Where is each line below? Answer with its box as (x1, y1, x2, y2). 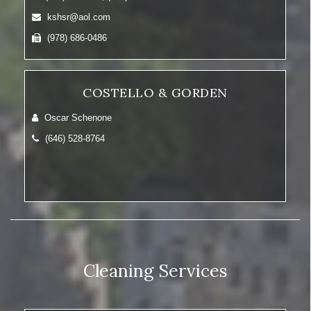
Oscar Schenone (42, 112, 112, 123)
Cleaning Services (83, 260, 228, 282)
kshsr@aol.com (44, 12, 110, 22)
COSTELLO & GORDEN (83, 85, 228, 101)
